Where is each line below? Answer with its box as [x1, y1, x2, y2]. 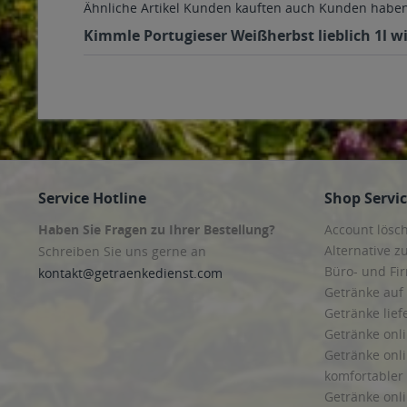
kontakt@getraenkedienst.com [38, 264, 223, 282]
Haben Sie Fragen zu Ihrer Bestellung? [38, 221, 275, 238]
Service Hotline [38, 188, 146, 208]
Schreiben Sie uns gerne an [38, 243, 206, 260]
